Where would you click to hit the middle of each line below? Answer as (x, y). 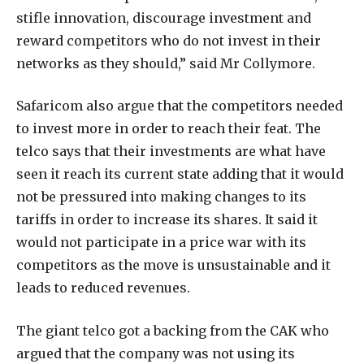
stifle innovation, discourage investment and (164, 17)
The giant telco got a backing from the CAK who (173, 330)
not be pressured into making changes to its (161, 197)
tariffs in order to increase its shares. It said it (167, 220)
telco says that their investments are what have (171, 152)
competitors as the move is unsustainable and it (173, 265)
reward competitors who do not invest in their (169, 40)
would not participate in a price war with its (161, 243)
